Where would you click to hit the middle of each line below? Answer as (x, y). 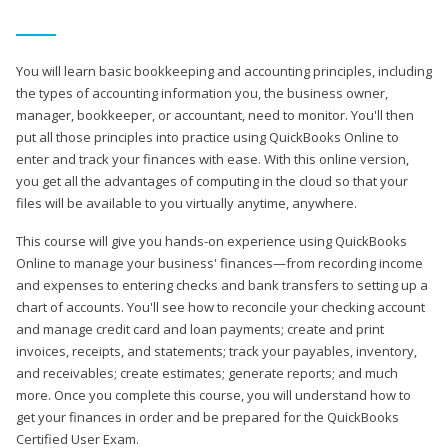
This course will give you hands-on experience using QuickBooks (211, 240)
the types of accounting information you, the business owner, (202, 92)
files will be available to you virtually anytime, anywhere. (186, 202)
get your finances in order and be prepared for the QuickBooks (207, 416)
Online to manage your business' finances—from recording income (219, 262)
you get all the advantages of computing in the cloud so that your (212, 180)
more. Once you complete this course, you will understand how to (213, 394)
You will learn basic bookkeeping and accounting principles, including (224, 70)
